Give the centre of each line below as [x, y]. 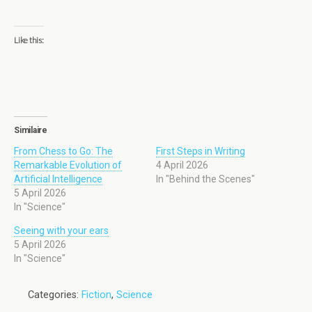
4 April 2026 [182, 165]
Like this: [29, 40]
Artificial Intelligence [58, 179]
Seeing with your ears [61, 231]
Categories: [55, 295]
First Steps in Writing [201, 151]
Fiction [96, 295]
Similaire [31, 130]
